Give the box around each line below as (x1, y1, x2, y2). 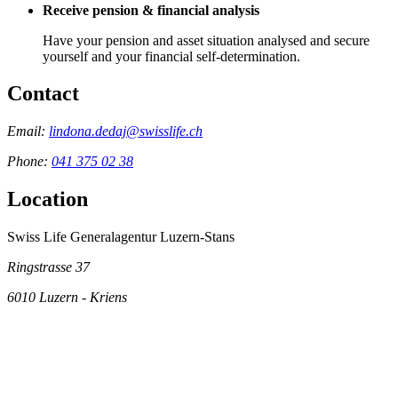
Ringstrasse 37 (7, 259, 90, 275)
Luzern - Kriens (39, 290, 127, 306)
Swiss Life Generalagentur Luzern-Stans (7, 229, 235, 245)
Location (7, 187, 88, 211)
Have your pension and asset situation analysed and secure (43, 32, 370, 48)
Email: (7, 123, 49, 139)
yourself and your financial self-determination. (43, 48, 300, 64)
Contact (7, 82, 79, 106)
